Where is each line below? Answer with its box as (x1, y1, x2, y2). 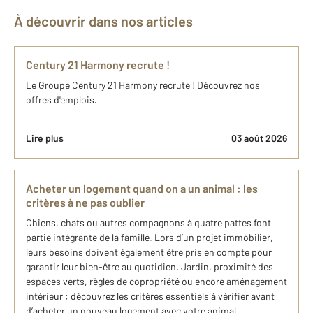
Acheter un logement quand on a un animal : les (26, 181, 258, 195)
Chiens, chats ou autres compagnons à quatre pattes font (26, 216, 271, 228)
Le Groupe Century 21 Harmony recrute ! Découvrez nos (26, 78, 260, 91)
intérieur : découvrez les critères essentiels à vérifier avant (26, 289, 275, 302)
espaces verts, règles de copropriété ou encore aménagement (26, 275, 287, 287)
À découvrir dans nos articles (23, 12, 193, 29)
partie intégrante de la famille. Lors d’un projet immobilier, (26, 231, 273, 243)
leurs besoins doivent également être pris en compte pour (26, 245, 272, 258)
